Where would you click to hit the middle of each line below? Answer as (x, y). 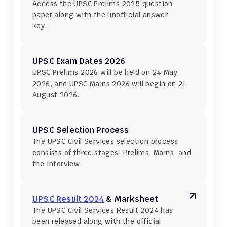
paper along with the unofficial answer (100, 15)
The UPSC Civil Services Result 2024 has (103, 210)
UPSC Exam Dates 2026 (79, 61)
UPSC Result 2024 (68, 199)
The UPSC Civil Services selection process (105, 141)
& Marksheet (131, 199)
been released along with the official (97, 221)
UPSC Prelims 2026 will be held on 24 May (105, 72)
